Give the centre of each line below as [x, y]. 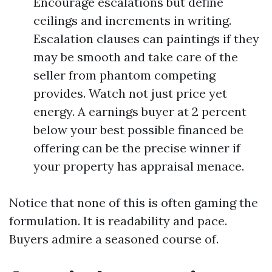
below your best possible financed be [138, 130]
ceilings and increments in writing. [132, 20]
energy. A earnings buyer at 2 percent [140, 111]
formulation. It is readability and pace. [118, 221]
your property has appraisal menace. [139, 166]
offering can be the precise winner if [137, 148]
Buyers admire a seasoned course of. [114, 239]
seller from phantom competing [124, 75]
